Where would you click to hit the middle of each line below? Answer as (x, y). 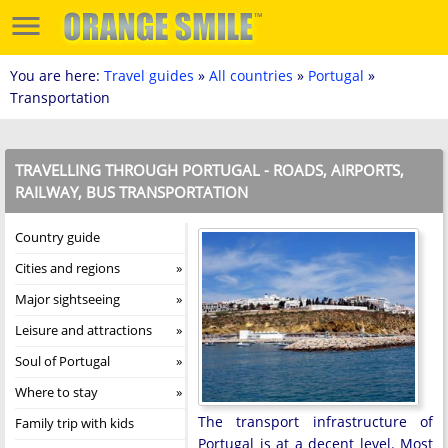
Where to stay (56, 392)
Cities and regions (67, 268)
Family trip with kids (74, 423)
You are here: (57, 75)
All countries (251, 75)
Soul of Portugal (62, 361)
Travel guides (149, 75)
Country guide (57, 237)
